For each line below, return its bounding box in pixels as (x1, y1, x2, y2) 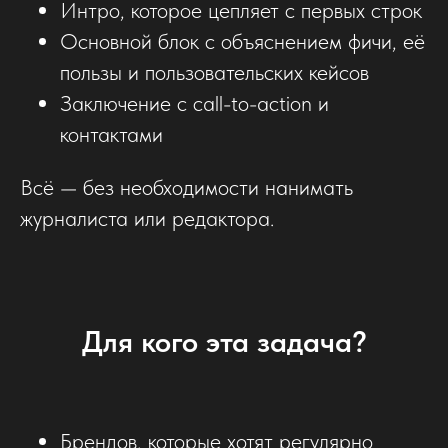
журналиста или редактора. (20, 204, 274, 231)
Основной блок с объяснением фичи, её (60, 27, 425, 54)
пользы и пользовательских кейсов (60, 58, 369, 85)
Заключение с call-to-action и (60, 89, 329, 116)
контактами (60, 120, 163, 147)
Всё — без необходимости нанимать (20, 173, 353, 200)
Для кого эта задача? (81, 322, 367, 359)
